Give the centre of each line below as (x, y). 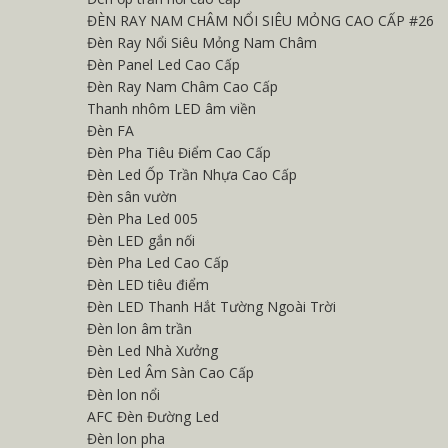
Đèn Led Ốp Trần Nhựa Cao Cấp (192, 174)
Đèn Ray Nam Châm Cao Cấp (182, 86)
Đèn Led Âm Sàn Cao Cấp (170, 372)
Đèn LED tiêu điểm (148, 284)
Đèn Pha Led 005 (142, 218)
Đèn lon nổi (123, 394)
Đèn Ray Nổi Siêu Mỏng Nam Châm (202, 42)
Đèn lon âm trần (139, 328)
